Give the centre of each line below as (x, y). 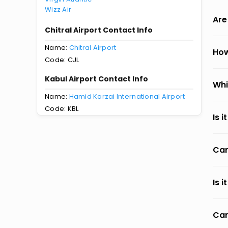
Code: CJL (62, 60)
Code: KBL (62, 109)
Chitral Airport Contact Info (99, 30)
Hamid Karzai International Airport (127, 96)
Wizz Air (58, 9)
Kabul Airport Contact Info (96, 79)
